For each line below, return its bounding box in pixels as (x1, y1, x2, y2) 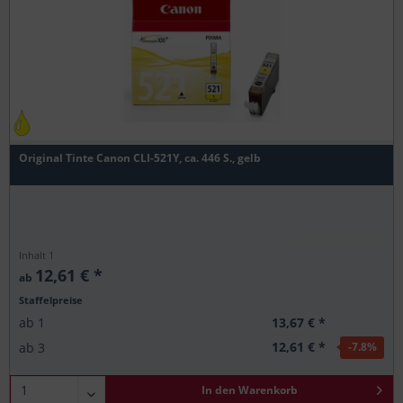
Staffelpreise (19, 292, 84, 307)
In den (201, 381, 236, 398)
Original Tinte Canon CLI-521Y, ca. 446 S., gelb (19, 149, 262, 166)
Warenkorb (237, 381, 298, 398)
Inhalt (19, 247, 49, 262)
